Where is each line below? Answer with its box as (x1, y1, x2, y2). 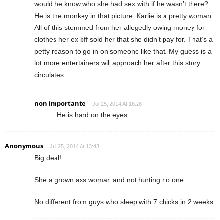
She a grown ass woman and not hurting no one (34, 176, 184, 184)
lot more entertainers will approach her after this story (34, 59, 200, 67)
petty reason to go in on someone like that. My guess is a (34, 47, 212, 55)
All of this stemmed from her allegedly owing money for (34, 24, 205, 32)
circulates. (34, 71, 66, 79)
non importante (34, 99, 86, 108)
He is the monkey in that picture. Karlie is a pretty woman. (34, 12, 213, 20)
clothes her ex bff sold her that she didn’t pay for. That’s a (34, 35, 213, 44)
